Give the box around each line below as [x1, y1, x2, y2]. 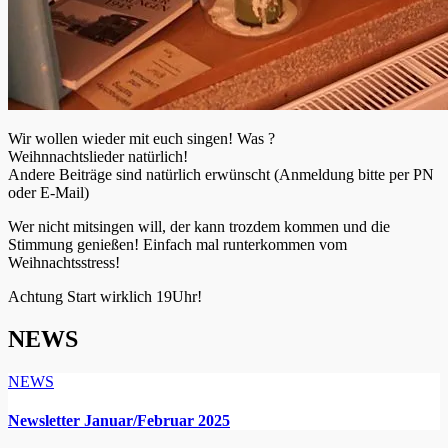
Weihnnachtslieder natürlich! [8, 147, 188, 165]
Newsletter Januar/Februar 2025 [8, 411, 230, 429]
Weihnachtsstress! [8, 253, 120, 271]
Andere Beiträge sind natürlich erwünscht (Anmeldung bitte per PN [8, 165, 434, 183]
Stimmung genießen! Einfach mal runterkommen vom [8, 235, 347, 253]
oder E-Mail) [8, 183, 89, 201]
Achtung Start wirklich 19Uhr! [8, 287, 202, 305]
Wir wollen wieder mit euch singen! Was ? [22, 129, 275, 147]
